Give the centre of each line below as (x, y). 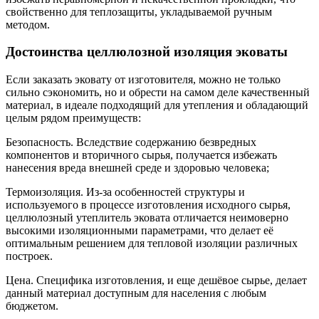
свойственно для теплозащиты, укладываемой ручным (139, 11)
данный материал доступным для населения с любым (136, 293)
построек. (29, 256)
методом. (28, 24)
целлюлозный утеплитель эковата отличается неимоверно (147, 218)
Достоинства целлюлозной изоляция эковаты (147, 52)
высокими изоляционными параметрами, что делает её (140, 231)
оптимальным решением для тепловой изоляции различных (152, 244)
